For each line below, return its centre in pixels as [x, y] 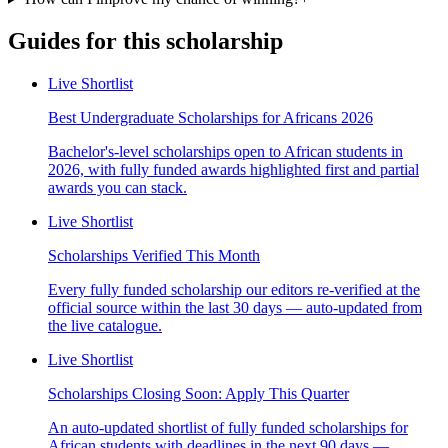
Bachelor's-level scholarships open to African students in [225, 151]
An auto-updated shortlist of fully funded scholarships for [228, 427]
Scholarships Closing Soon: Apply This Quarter [198, 393]
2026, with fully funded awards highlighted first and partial [233, 169]
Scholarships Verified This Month [154, 255]
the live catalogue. [105, 325]
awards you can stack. [117, 187]
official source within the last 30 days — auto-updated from [235, 307]
